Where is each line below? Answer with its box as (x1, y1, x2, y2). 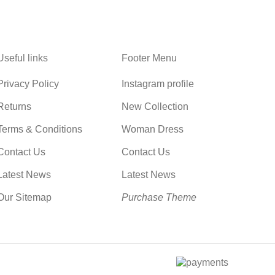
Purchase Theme (122, 192, 197, 203)
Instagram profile (122, 79, 195, 89)
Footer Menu (122, 53, 177, 63)
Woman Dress (122, 124, 184, 134)
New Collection (122, 101, 189, 112)
